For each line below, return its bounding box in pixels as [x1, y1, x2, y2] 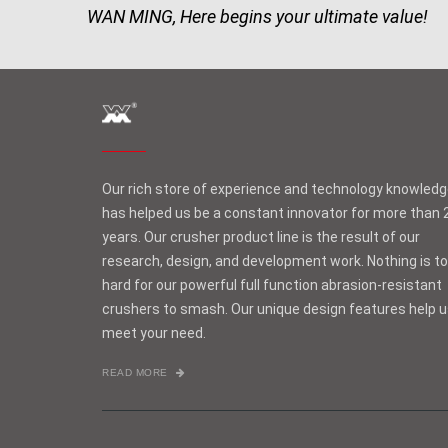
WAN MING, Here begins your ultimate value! [87, 6, 428, 27]
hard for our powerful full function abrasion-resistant [102, 277, 442, 293]
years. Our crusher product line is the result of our [102, 229, 420, 245]
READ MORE [102, 367, 171, 378]
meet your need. [102, 325, 206, 341]
